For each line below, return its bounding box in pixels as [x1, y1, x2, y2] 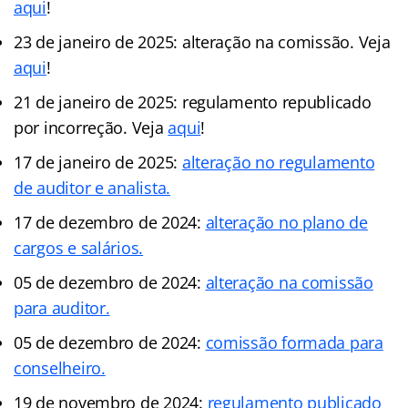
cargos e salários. [14, 236, 144, 259]
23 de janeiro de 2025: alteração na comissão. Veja [14, 30, 391, 53]
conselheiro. [14, 356, 106, 379]
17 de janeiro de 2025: [14, 150, 182, 173]
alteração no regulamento [181, 150, 375, 173]
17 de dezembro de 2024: [14, 210, 206, 233]
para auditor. [14, 296, 110, 319]
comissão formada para [205, 331, 383, 353]
